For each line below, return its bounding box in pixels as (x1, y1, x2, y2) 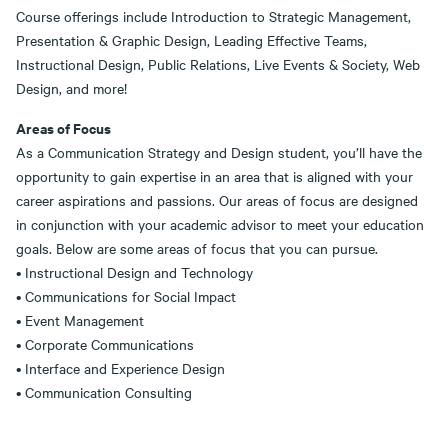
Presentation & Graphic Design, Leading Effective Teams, (16, 29, 367, 50)
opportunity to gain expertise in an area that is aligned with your (16, 165, 413, 186)
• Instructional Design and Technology (16, 261, 253, 282)
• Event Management (16, 309, 144, 330)
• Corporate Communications (16, 333, 194, 354)
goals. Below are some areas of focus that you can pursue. (16, 237, 378, 258)
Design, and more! (16, 77, 127, 98)
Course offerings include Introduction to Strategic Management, (16, 5, 411, 26)
